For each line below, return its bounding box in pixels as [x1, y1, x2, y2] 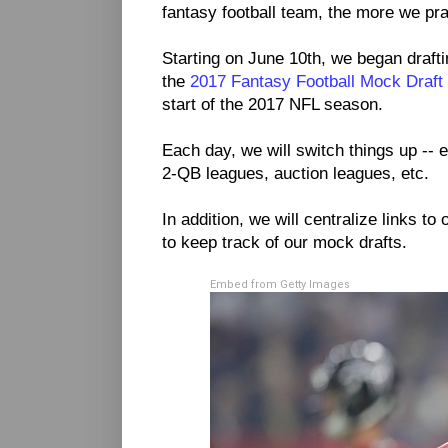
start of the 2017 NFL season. [162, 95, 383, 114]
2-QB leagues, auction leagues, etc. [162, 164, 429, 183]
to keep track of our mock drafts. [162, 233, 407, 252]
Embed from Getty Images [210, 278, 350, 292]
